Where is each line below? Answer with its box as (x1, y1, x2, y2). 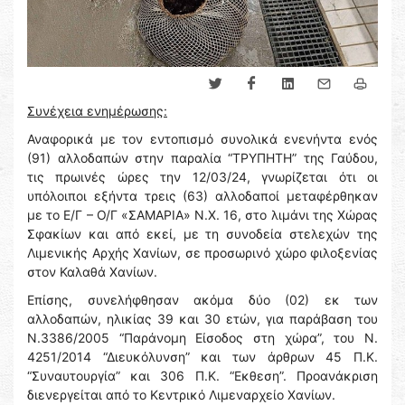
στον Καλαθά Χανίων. (27, 264, 157, 279)
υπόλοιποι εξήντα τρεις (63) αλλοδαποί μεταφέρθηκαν (27, 188, 378, 203)
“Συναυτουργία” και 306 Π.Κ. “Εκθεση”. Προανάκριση (27, 368, 378, 383)
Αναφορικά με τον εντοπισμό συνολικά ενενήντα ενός (27, 131, 378, 146)
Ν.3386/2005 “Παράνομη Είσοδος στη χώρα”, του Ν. (27, 330, 378, 345)
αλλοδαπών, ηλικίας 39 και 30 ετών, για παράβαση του (27, 311, 378, 326)
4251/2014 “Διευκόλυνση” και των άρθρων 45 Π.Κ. (27, 349, 378, 364)
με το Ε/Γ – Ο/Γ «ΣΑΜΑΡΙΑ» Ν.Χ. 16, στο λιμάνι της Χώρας (27, 207, 378, 222)
